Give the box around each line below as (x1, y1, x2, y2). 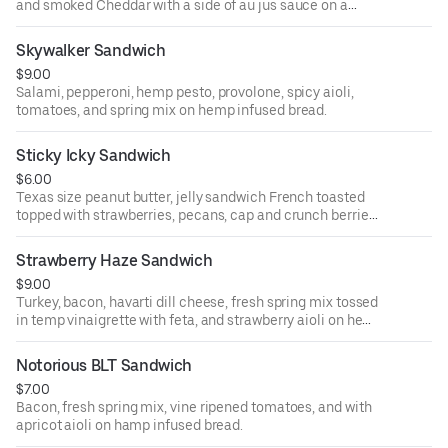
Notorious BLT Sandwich (16, 355, 192, 375)
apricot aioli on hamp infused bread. (16, 416, 244, 433)
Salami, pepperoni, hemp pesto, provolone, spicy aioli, (16, 83, 354, 100)
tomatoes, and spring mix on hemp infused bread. (16, 101, 328, 118)
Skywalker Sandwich (16, 40, 166, 60)
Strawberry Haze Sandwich (16, 250, 213, 270)
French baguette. (16, 14, 124, 31)
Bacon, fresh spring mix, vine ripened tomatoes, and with (16, 398, 372, 415)
